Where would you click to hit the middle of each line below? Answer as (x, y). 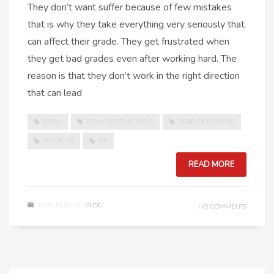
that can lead (55, 93)
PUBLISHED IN (61, 205)
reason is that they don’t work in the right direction (134, 76)
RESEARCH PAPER (206, 121)
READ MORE (211, 164)
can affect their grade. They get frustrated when (128, 42)
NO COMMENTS (222, 206)
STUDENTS (58, 141)
